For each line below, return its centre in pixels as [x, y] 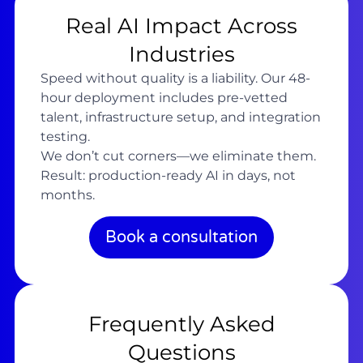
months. [67, 194]
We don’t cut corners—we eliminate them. [178, 156]
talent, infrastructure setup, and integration [180, 117]
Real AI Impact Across [181, 26]
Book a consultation [181, 238]
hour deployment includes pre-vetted [164, 97]
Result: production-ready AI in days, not [168, 175]
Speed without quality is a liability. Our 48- [175, 78]
